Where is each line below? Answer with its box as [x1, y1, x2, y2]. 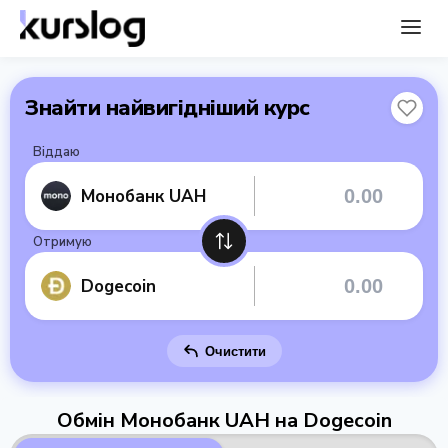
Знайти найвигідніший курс [25, 93, 310, 123]
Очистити [204, 343, 266, 359]
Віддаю [33, 143, 80, 161]
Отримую [33, 233, 92, 251]
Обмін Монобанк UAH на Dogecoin [56, 407, 392, 434]
